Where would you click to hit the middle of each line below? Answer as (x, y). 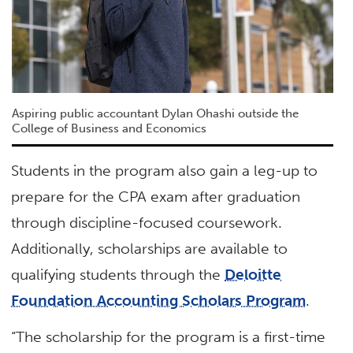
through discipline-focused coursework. (147, 223)
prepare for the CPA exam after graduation (156, 197)
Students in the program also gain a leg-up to (165, 171)
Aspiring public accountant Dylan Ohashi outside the (155, 113)
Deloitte (253, 275)
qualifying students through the (118, 275)
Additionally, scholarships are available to (150, 249)
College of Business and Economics (109, 128)
